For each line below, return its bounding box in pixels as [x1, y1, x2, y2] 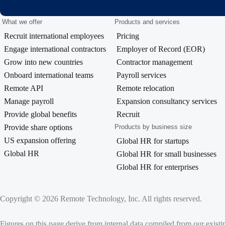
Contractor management [117, 58, 192, 67]
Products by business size [115, 123, 192, 131]
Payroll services [117, 71, 166, 80]
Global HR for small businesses [117, 150, 216, 159]
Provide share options [4, 123, 72, 132]
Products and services [115, 18, 180, 26]
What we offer [2, 18, 42, 26]
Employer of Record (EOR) [117, 45, 205, 54]
